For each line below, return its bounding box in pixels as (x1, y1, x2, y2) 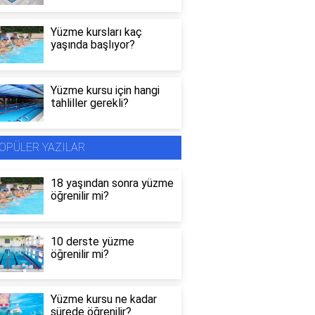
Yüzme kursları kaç (50, 25, 142, 39)
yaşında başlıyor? (50, 38, 135, 52)
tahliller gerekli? (50, 96, 129, 110)
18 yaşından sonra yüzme (50, 176, 174, 190)
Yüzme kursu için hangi (50, 84, 160, 98)
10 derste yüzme (50, 234, 134, 248)
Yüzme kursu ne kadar (50, 292, 157, 307)
